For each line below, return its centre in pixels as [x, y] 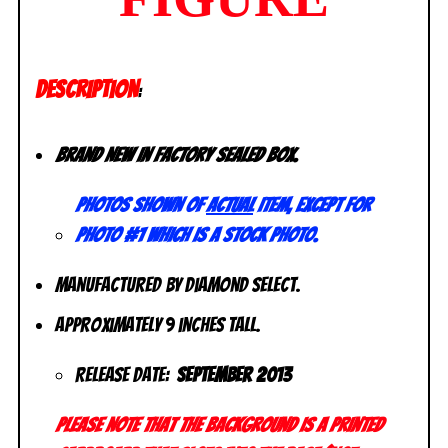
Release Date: [126, 374]
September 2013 [234, 374]
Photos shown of [140, 204]
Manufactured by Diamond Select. [178, 284]
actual [229, 204]
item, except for [311, 204]
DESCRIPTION [86, 89]
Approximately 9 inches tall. [158, 324]
